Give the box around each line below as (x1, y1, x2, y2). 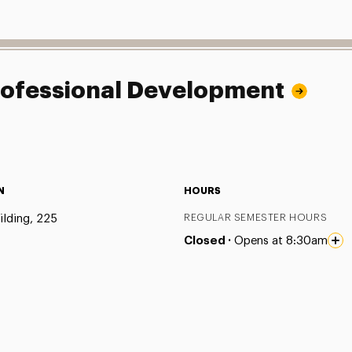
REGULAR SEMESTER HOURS (183, 212, 328, 222)
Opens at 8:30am (233, 234, 328, 247)
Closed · (183, 234, 234, 247)
